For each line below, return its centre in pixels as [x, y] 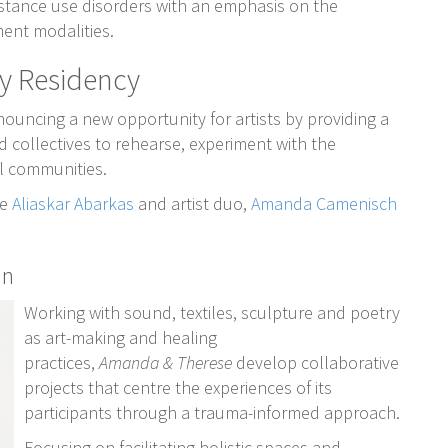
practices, [61, 362]
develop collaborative [315, 362]
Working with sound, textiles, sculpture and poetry [212, 312]
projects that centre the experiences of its [178, 387]
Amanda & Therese [165, 362]
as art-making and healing [120, 337]
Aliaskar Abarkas [73, 203]
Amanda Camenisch [324, 203]
